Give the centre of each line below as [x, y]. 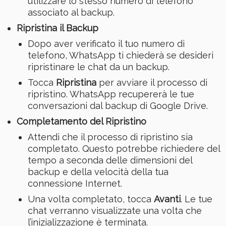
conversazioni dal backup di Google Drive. [118, 106]
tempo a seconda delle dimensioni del [110, 160]
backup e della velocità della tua [98, 172]
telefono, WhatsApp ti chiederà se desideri [121, 55]
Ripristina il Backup [57, 28]
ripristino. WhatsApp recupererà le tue [111, 94]
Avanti [167, 199]
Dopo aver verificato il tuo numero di [106, 44]
